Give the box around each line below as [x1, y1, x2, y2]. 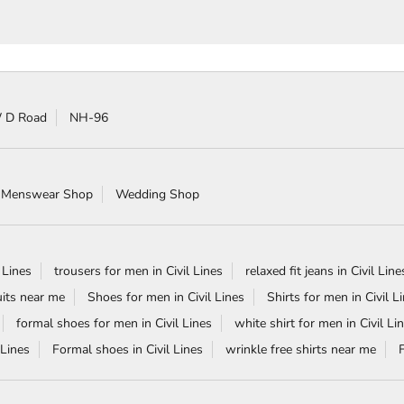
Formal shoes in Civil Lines [52, 340, 203, 358]
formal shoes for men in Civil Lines [16, 314, 212, 332]
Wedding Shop [115, 185, 199, 203]
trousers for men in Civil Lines [54, 262, 223, 280]
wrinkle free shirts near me [225, 340, 376, 358]
